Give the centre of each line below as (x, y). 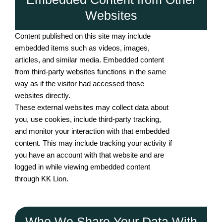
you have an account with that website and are (89, 155)
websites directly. (43, 95)
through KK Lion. (42, 179)
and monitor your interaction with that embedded (92, 131)
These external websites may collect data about (92, 107)
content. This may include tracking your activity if (93, 143)
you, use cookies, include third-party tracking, (88, 119)
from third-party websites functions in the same (90, 72)
